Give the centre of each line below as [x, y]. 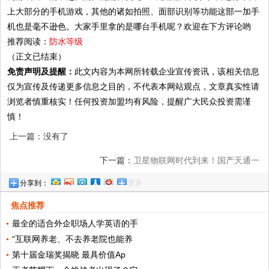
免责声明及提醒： [41, 72]
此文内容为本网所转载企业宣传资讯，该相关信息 [167, 72]
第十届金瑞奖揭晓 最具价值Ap [68, 255]
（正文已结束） [37, 57]
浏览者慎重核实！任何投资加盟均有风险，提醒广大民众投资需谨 [129, 102]
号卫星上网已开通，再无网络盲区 [196, 185]
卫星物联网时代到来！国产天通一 [196, 161]
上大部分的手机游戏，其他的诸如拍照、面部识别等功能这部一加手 [134, 12]
